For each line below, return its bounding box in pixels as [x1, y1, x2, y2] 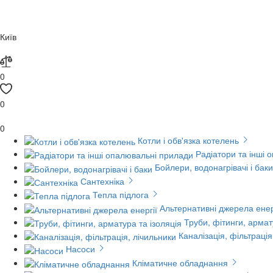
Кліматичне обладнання [132, 256, 228, 269]
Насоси [66, 243, 95, 255]
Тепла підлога [93, 188, 149, 200]
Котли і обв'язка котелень [138, 133, 239, 146]
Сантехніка [80, 174, 124, 187]
